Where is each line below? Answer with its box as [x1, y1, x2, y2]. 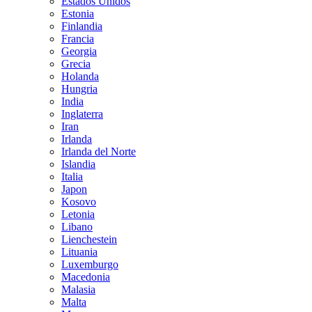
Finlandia [61, 20, 102, 32]
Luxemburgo [61, 258, 118, 270]
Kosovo [61, 196, 96, 208]
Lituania [61, 246, 97, 258]
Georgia [61, 45, 97, 57]
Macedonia [61, 271, 110, 283]
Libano [61, 221, 93, 233]
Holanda [61, 70, 99, 82]
